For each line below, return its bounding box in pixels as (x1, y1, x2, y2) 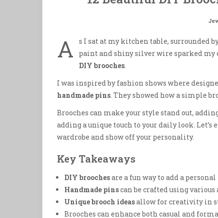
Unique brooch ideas (64, 197, 135, 207)
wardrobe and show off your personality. (57, 132, 194, 142)
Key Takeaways (57, 152, 135, 165)
